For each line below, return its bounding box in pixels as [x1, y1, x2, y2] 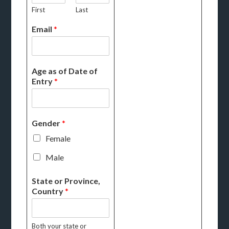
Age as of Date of [32, 66, 98, 76]
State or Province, [32, 176, 101, 186]
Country [32, 186, 65, 196]
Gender [32, 118, 62, 128]
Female [45, 133, 71, 143]
